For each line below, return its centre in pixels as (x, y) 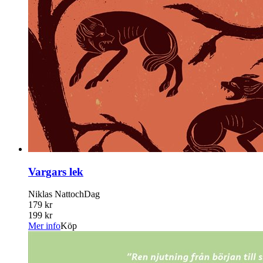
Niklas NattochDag (64, 194)
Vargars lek (56, 171)
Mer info (44, 226)
